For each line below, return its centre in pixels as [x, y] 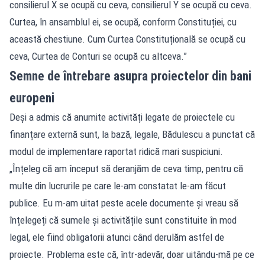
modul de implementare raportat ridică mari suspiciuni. [116, 151]
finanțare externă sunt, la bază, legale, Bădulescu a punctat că [132, 134]
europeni [32, 98]
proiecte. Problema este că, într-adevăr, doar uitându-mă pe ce [132, 254]
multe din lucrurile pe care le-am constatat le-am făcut [118, 185]
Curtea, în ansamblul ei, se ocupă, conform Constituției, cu [123, 22]
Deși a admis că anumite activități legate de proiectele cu [122, 117]
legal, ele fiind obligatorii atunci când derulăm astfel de [117, 237]
